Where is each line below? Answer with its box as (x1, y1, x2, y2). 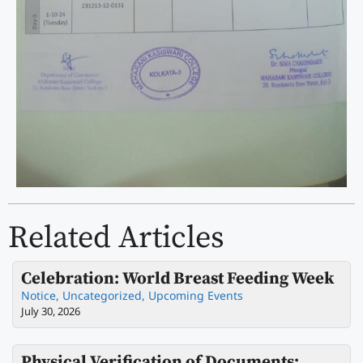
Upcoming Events (148, 288, 243, 304)
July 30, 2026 (21, 304, 80, 319)
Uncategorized (62, 288, 142, 304)
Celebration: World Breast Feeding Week (21, 268, 334, 290)
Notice (21, 288, 56, 304)
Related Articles (8, 219, 224, 258)
